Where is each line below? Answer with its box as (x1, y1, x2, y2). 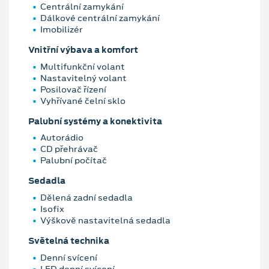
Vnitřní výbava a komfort (28, 44, 138, 56)
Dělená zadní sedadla (40, 191, 133, 204)
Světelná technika (28, 234, 109, 247)
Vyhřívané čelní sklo (40, 94, 125, 107)
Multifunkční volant (40, 60, 125, 73)
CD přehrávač (40, 143, 98, 156)
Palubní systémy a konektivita (28, 115, 162, 127)
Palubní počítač (40, 154, 107, 167)
